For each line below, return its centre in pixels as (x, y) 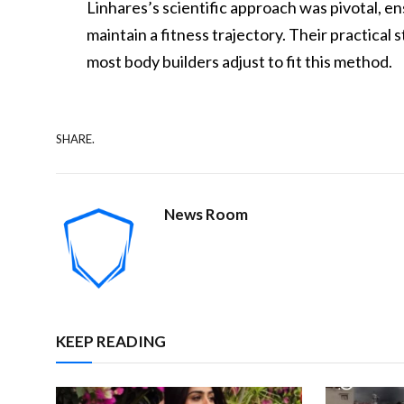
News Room (206, 214)
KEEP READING (111, 341)
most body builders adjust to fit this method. (240, 61)
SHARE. (75, 138)
